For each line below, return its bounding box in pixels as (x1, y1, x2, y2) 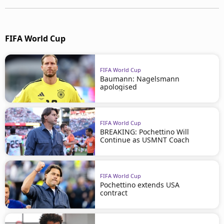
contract (100, 187, 127, 197)
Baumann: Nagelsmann (100, 73, 179, 83)
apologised (100, 81, 137, 91)
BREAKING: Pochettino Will (100, 126, 189, 136)
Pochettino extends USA (100, 179, 179, 189)
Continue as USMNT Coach (100, 134, 189, 144)
